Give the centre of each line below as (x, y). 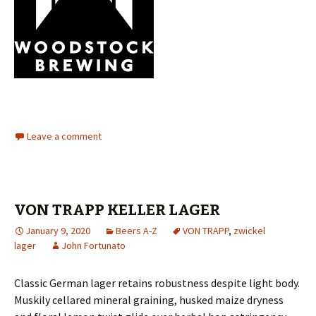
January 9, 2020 (58, 231)
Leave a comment (64, 136)
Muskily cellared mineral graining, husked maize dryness (149, 300)
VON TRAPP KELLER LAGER (117, 210)
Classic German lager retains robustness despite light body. (157, 283)
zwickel (249, 231)
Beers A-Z (136, 231)
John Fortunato (93, 245)
